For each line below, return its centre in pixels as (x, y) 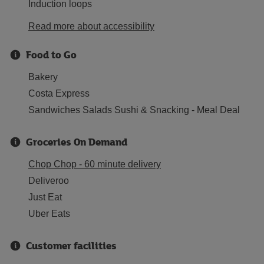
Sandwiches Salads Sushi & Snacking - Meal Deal (134, 110)
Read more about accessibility (91, 26)
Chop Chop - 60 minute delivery (95, 164)
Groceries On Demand (77, 142)
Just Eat (45, 197)
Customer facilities (71, 245)
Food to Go (51, 55)
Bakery (43, 77)
